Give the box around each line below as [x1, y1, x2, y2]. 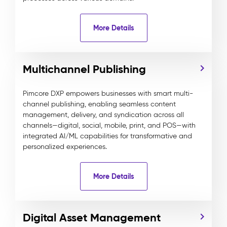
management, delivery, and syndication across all [23, 110, 184, 119]
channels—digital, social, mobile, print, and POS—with [23, 121, 196, 130]
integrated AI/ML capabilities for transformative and [23, 132, 192, 140]
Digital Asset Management [23, 211, 161, 224]
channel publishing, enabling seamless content [23, 100, 176, 108]
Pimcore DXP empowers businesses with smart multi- [23, 89, 193, 98]
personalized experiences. [23, 142, 107, 151]
